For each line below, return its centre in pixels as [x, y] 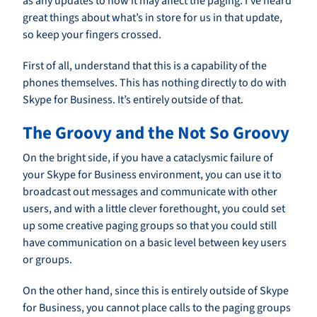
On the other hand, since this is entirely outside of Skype [156, 291]
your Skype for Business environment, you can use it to [152, 175]
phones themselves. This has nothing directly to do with [155, 83]
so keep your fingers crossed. [92, 35]
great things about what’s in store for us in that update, [152, 18]
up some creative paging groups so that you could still [150, 226]
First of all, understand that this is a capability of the [145, 66]
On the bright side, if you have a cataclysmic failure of [148, 158]
